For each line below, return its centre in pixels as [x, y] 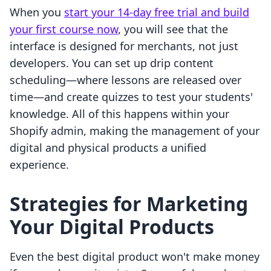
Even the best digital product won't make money [135, 257]
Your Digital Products [112, 227]
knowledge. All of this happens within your [119, 114]
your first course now [64, 29]
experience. [39, 165]
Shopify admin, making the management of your [135, 131]
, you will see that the [173, 29]
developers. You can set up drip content [112, 63]
